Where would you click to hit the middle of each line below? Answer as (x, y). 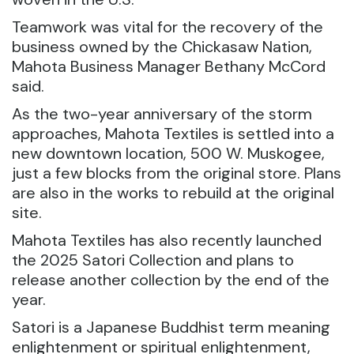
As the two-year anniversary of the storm (162, 114)
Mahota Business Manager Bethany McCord (169, 66)
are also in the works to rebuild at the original (173, 193)
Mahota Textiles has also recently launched (167, 240)
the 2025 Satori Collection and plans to (153, 260)
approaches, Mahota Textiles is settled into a (173, 134)
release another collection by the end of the (171, 280)
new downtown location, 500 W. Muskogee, (168, 153)
